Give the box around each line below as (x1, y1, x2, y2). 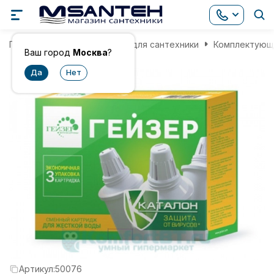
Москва (73, 47, 108, 57)
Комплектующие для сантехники (58, 39, 199, 50)
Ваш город (24, 47, 73, 57)
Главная (9, 39, 43, 50)
